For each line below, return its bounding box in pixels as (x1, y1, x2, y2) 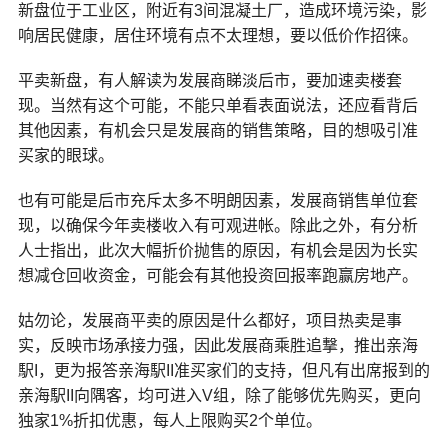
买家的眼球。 (17, 146, 114, 164)
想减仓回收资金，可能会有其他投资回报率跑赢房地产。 (17, 266, 418, 284)
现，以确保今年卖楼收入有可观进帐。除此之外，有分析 (17, 216, 418, 234)
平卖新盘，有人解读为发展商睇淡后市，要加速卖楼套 (17, 71, 402, 89)
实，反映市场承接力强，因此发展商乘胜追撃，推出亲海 (17, 336, 418, 354)
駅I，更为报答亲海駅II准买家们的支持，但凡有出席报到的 (17, 361, 430, 379)
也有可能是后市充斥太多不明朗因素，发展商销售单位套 (17, 191, 418, 209)
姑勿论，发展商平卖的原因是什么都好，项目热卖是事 (17, 311, 402, 329)
